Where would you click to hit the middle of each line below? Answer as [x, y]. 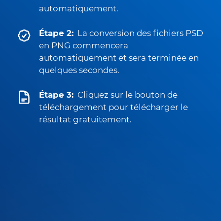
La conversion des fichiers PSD [140, 33]
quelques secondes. [79, 70]
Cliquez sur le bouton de [128, 95]
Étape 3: [56, 95]
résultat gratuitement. [85, 119]
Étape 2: [56, 33]
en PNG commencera [84, 45]
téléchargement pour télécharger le [113, 107]
